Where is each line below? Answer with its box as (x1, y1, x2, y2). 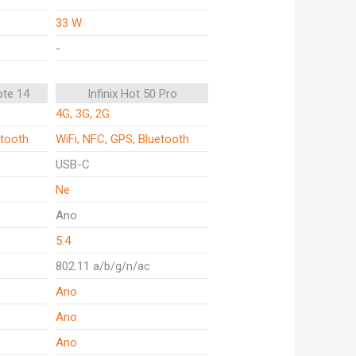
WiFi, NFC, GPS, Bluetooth (56, 132, 189, 146)
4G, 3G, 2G (56, 106, 110, 121)
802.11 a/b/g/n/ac (56, 259, 150, 273)
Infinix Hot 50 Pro (87, 87, 177, 101)
